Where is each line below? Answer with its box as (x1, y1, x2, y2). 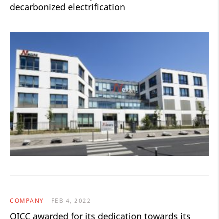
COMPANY (10, 197, 44, 205)
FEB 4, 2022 (51, 197, 91, 205)
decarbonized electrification (10, 1, 125, 13)
